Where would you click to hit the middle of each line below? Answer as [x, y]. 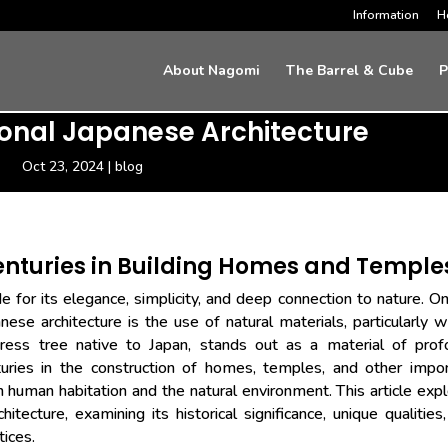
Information [385, 15]
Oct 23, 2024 [62, 167]
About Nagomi [211, 70]
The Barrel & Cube [349, 70]
